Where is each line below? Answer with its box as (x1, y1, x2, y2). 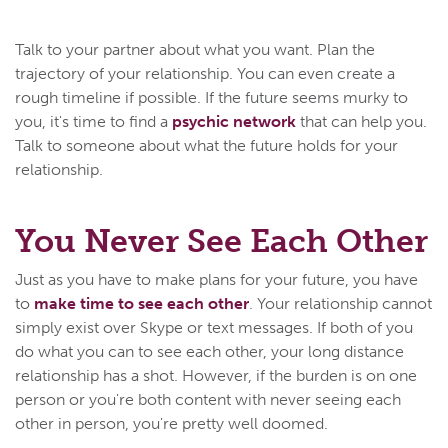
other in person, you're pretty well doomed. (15, 413, 328, 433)
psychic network (172, 111, 296, 131)
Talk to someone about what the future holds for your (15, 135, 398, 155)
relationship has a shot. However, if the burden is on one (15, 365, 417, 385)
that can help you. (296, 111, 427, 131)
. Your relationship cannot (249, 293, 432, 313)
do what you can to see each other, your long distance (15, 341, 404, 361)
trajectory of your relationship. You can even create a (15, 63, 395, 83)
